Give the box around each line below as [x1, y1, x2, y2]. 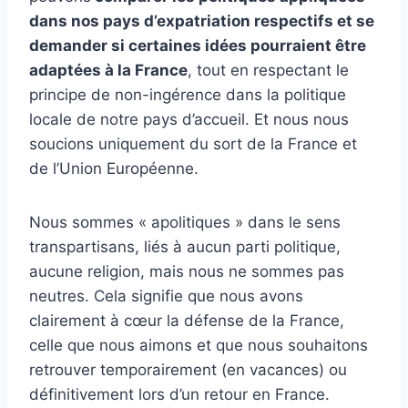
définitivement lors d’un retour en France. [29, 385, 330, 404]
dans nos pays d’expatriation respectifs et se [29, 12, 374, 31]
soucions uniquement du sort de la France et [29, 135, 357, 154]
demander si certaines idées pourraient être [29, 36, 366, 56]
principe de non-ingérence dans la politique [29, 86, 346, 105]
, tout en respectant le [188, 61, 349, 80]
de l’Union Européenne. [29, 159, 199, 178]
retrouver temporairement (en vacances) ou [29, 361, 347, 380]
